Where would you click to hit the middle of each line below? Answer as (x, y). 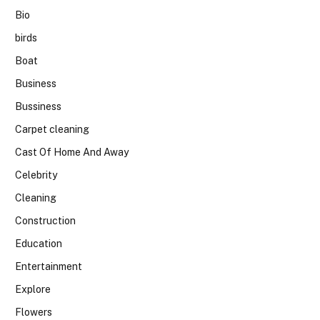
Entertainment (49, 267)
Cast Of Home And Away (72, 152)
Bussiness (38, 107)
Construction (45, 221)
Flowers (34, 312)
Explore (33, 290)
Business (36, 84)
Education (39, 244)
